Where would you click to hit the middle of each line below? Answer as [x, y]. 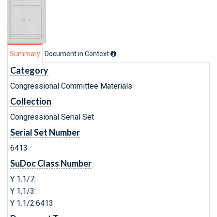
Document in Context [77, 54]
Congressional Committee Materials [71, 86]
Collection [31, 101]
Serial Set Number [45, 132]
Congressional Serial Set [52, 117]
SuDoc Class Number [51, 163]
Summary [25, 54]
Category [29, 70]
